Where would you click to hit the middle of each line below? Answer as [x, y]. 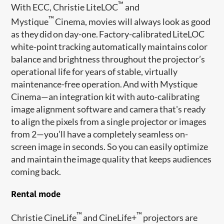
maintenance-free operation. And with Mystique [104, 84]
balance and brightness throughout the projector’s [108, 59]
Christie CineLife [44, 217]
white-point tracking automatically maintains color [109, 46]
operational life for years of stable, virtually [94, 71]
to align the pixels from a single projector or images [109, 121]
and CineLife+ [109, 217]
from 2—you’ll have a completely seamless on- [100, 134]
